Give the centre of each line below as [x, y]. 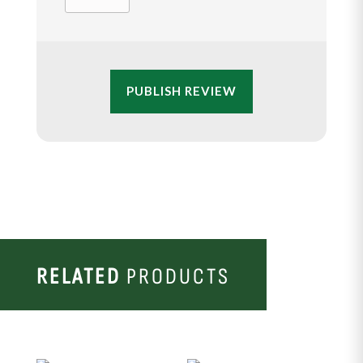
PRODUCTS [175, 276]
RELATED [79, 276]
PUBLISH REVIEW [181, 91]
